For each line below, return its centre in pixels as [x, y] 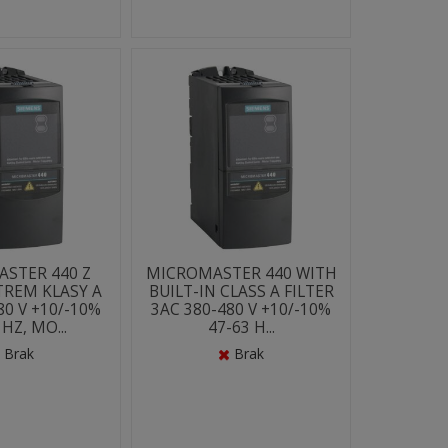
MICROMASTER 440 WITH [241, 273]
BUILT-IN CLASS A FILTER [241, 291]
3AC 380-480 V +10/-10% [241, 309]
